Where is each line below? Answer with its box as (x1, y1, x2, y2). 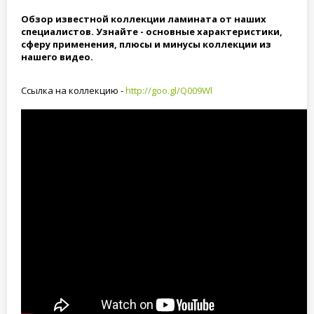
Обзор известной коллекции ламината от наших (21, 13, 266, 25)
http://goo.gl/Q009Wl (125, 84, 212, 97)
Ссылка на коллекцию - (21, 84, 125, 97)
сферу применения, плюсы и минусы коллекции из (21, 38, 271, 50)
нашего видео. (21, 50, 93, 63)
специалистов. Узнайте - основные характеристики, (21, 25, 282, 38)
